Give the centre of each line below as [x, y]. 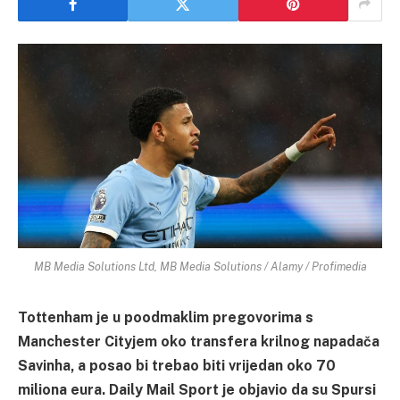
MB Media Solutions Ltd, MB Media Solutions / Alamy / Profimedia [200, 266]
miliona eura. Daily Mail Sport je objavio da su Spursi [197, 389]
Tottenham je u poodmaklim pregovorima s [166, 317]
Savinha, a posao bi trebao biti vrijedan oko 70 [177, 365]
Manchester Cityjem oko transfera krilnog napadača [199, 341]
